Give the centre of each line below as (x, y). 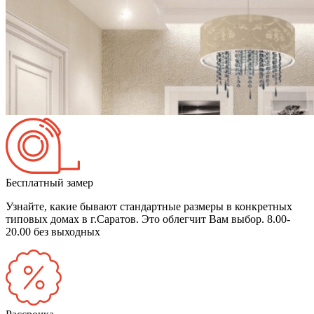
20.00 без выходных (53, 231)
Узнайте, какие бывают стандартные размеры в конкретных (149, 206)
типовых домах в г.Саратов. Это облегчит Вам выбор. (136, 219)
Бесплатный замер (49, 182)
